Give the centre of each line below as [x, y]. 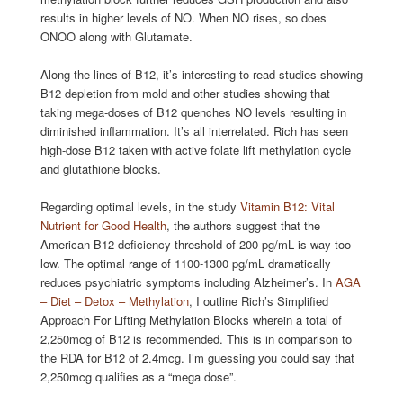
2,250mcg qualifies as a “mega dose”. [138, 377]
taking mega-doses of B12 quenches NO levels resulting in [193, 112]
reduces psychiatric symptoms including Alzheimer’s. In [188, 282]
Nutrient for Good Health [103, 226]
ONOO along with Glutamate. [116, 37]
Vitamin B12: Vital [287, 207]
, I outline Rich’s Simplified [258, 301]
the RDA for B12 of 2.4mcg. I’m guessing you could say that [197, 358]
